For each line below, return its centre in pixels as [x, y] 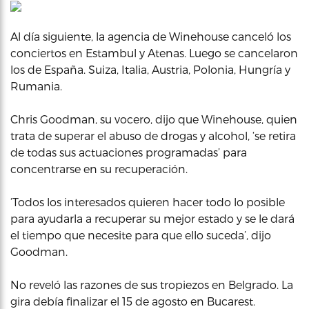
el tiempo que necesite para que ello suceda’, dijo [141, 235]
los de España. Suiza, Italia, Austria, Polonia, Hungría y [150, 69]
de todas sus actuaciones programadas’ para [129, 152]
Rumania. [36, 86]
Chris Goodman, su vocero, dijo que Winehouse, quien [154, 119]
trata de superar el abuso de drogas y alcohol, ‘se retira [153, 135]
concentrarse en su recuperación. [99, 168]
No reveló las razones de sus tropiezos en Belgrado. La [152, 284]
